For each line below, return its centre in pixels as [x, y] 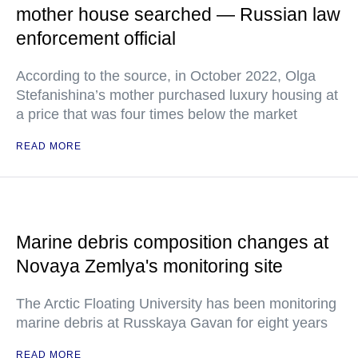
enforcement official [96, 38]
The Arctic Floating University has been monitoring [176, 303]
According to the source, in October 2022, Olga [166, 76]
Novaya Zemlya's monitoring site [149, 266]
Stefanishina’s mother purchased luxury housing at [177, 95]
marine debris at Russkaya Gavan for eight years [172, 322]
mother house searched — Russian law [178, 14]
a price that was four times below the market [157, 114]
